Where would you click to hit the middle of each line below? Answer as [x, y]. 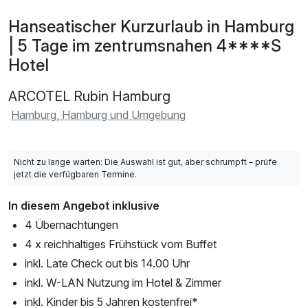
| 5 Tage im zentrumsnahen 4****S [145, 45]
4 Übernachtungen [71, 224]
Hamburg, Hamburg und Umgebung [98, 114]
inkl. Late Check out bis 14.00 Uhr [107, 263]
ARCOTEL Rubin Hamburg [89, 96]
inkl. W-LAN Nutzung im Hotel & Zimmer [123, 282]
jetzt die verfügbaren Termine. [75, 174]
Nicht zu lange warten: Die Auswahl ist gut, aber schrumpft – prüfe [145, 162]
